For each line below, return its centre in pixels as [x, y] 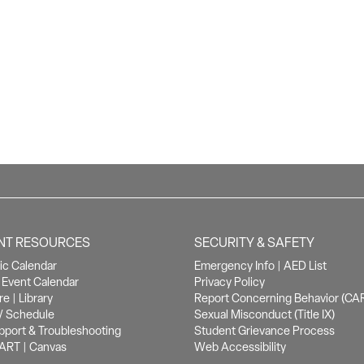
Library [35, 298]
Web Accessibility [240, 347]
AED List [305, 266]
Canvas [48, 347]
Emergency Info [234, 266]
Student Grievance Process [264, 331]
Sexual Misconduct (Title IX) [264, 314]
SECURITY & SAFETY [254, 243]
